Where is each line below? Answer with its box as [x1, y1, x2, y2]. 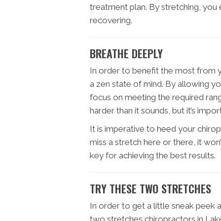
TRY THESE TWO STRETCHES [90, 180, 211, 196]
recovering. [90, 15, 132, 25]
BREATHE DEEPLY [90, 45, 163, 61]
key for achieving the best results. [90, 150, 216, 160]
